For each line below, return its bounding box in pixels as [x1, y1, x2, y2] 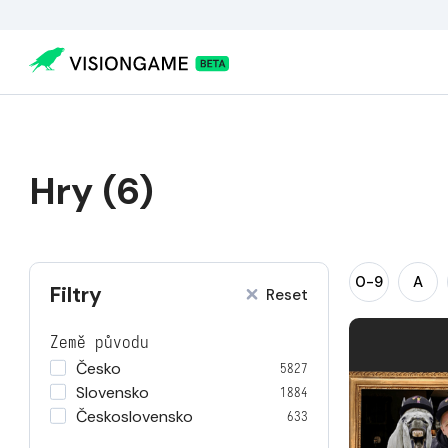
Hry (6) [29, 167, 154, 215]
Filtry [50, 281, 102, 309]
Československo [76, 406, 193, 427]
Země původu [50, 332, 149, 353]
